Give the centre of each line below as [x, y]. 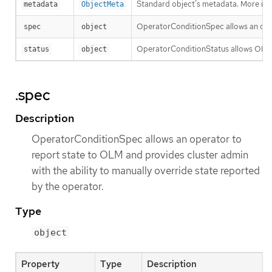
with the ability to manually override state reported [146, 170]
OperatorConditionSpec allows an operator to [137, 139]
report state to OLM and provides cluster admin [140, 155]
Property [40, 264]
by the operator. [68, 186]
